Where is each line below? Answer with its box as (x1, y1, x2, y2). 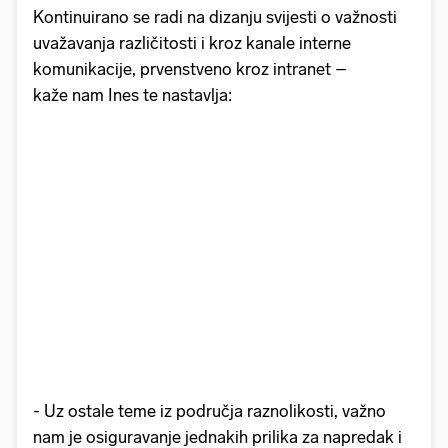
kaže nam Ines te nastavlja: (33, 84, 236, 105)
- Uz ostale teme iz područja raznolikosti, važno (33, 400, 386, 421)
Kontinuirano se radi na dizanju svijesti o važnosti (33, 6, 397, 27)
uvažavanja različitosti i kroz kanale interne (33, 32, 351, 53)
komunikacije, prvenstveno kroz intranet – (33, 58, 347, 79)
